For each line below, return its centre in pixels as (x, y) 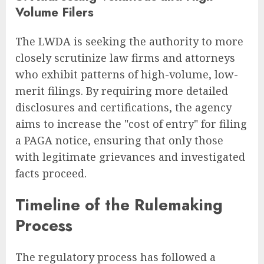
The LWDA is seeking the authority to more (129, 41)
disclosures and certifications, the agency (123, 107)
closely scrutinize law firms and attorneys (125, 57)
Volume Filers (55, 12)
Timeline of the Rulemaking (119, 204)
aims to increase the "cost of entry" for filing (131, 123)
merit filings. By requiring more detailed (122, 90)
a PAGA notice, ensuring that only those (119, 140)
